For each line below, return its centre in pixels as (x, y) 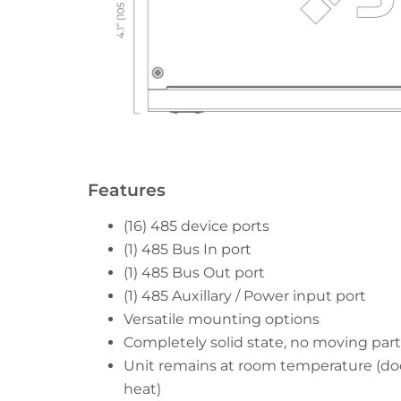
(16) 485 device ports (196, 226)
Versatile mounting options (222, 319)
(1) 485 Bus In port (188, 249)
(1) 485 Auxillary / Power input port (245, 295)
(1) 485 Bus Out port (194, 272)
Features (127, 189)
